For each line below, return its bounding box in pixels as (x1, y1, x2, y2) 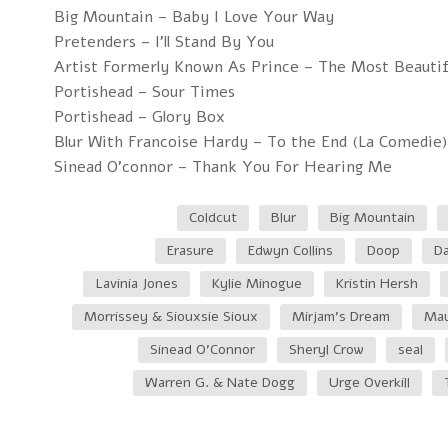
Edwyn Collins (248, 241, 334, 260)
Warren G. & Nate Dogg (145, 373, 296, 392)
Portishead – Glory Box (53, 106, 225, 128)
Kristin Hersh (336, 274, 419, 293)
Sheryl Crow (289, 340, 365, 359)
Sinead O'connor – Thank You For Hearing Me (53, 156, 392, 178)
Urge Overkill (329, 373, 411, 392)
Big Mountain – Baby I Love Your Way (53, 6, 334, 28)
